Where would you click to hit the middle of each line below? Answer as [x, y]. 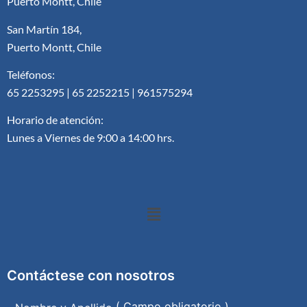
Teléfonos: [31, 75]
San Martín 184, [44, 29]
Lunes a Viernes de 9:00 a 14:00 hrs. [90, 138]
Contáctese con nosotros [91, 275]
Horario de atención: [55, 120]
